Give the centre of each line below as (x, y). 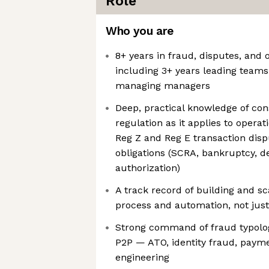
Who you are (140, 31)
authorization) (148, 168)
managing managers (163, 86)
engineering (142, 257)
